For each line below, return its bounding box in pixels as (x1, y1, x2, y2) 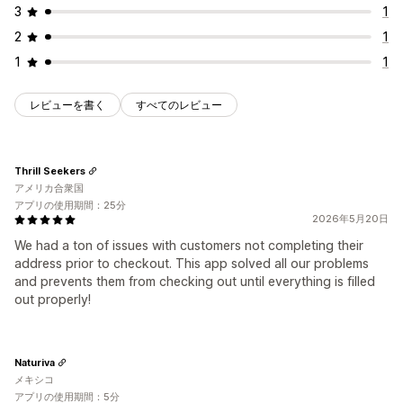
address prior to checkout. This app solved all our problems (14, 255, 369, 272)
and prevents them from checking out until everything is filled (14, 273, 375, 290)
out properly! (14, 291, 91, 308)
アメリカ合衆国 (14, 182, 84, 195)
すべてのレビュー (136, 98, 222, 112)
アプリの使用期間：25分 (14, 199, 126, 212)
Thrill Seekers (14, 164, 85, 177)
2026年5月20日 (312, 212, 389, 226)
